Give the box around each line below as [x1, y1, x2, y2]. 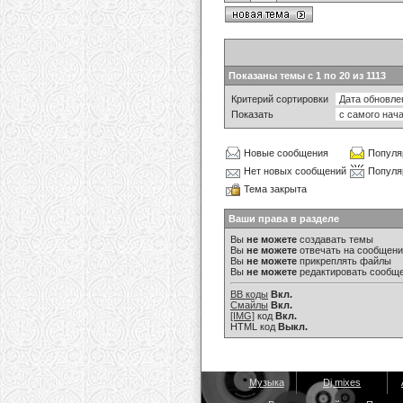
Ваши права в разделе [228, 213, 339, 224]
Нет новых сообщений [244, 166, 346, 176]
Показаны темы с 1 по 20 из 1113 [228, 70, 386, 81]
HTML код [230, 321, 278, 332]
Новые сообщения [244, 148, 328, 158]
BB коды [230, 289, 268, 300]
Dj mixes [323, 377, 361, 388]
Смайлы [230, 300, 268, 310]
